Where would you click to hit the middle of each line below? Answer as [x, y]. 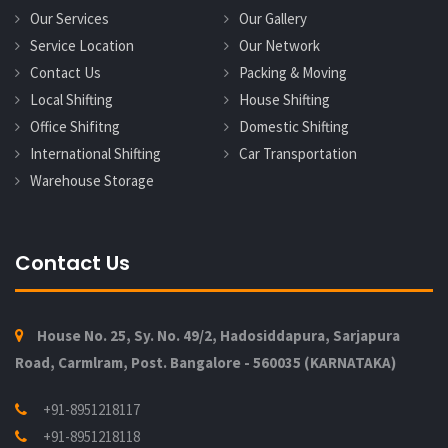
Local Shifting [71, 99]
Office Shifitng [75, 126]
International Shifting [95, 153]
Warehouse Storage [92, 180]
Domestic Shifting [294, 126]
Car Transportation [298, 153]
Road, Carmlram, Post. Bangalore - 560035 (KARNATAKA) [205, 362]
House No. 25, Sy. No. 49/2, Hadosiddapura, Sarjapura [218, 335]
